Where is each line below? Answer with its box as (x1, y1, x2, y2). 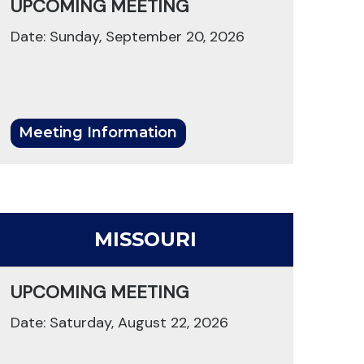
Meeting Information (19, 123, 178, 142)
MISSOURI (94, 227, 197, 252)
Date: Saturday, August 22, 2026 (10, 313, 228, 333)
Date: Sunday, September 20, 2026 (10, 27, 245, 47)
